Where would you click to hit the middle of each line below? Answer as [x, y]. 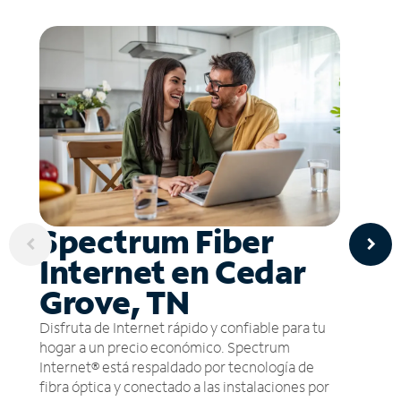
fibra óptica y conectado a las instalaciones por [184, 386]
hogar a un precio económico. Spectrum [165, 346]
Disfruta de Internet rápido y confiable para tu [183, 327]
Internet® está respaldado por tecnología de [177, 366]
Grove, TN [115, 302]
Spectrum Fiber [157, 241]
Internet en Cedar [173, 271]
